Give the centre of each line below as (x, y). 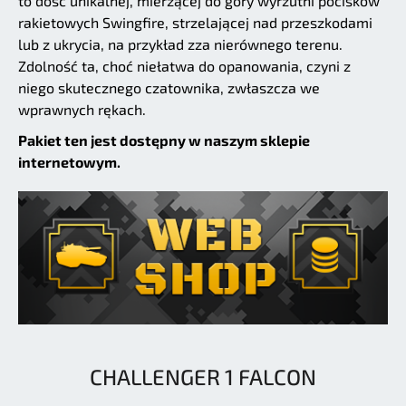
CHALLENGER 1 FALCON (203, 376)
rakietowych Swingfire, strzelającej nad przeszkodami (195, 23)
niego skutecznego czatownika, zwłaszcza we (169, 88)
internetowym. (69, 162)
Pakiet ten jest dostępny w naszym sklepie (164, 140)
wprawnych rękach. (82, 110)
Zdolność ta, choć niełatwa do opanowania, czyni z (184, 66)
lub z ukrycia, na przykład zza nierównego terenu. (180, 44)
